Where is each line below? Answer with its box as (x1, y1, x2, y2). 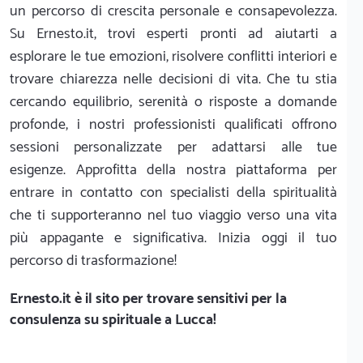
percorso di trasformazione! (10, 249, 177, 273)
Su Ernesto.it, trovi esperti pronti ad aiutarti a (10, 22, 337, 46)
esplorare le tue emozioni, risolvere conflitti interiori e (10, 45, 337, 69)
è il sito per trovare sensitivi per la (71, 287, 287, 311)
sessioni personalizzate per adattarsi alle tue (10, 135, 337, 160)
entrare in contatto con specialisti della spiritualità (10, 181, 337, 205)
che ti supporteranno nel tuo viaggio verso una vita (10, 203, 337, 228)
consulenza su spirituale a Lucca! (10, 308, 216, 332)
